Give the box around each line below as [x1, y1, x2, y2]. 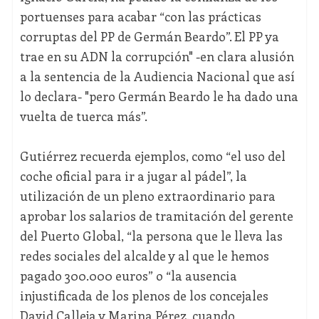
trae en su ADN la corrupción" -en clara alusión [19, 48, 294, 66]
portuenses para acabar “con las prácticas [19, 8, 261, 26]
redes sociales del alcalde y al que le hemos [19, 247, 269, 265]
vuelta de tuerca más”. [19, 108, 147, 125]
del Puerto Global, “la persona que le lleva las [19, 227, 283, 245]
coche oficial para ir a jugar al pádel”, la [19, 167, 247, 185]
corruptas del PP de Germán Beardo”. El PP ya [19, 28, 279, 46]
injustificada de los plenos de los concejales [19, 287, 268, 305]
